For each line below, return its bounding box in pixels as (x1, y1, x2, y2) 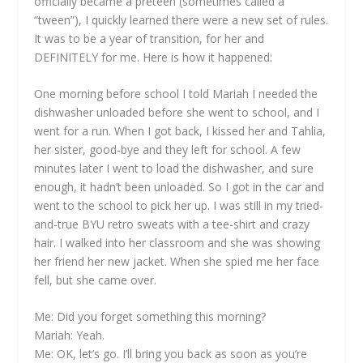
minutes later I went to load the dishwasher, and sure (34, 160, 314, 176)
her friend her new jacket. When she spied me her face (34, 253, 320, 269)
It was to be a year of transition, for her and (34, 30, 265, 46)
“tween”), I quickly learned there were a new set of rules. (34, 11, 329, 28)
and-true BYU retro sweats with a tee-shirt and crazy (34, 216, 310, 232)
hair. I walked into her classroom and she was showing (34, 234, 321, 250)
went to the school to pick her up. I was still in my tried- (34, 197, 324, 213)
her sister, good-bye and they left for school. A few (34, 141, 301, 157)
